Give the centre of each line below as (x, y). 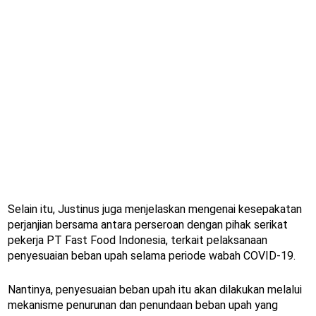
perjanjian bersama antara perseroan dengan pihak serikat (148, 224)
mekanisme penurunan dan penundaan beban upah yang (143, 305)
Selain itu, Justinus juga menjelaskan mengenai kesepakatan (155, 209)
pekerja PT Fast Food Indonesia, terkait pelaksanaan (138, 240)
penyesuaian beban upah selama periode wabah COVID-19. (152, 255)
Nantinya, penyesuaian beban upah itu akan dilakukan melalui (155, 289)
